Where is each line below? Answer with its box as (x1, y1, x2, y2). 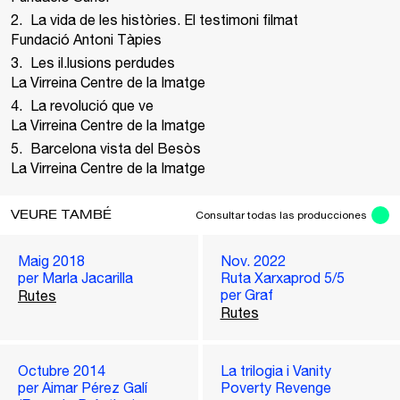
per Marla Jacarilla (18, 270, 133, 286)
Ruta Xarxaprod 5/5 (220, 270, 345, 286)
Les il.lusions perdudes (30, 54, 175, 71)
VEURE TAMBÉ (11, 209, 112, 221)
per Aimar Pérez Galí (18, 379, 147, 396)
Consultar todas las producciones (196, 209, 367, 221)
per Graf (220, 287, 273, 303)
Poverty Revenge (220, 379, 331, 396)
